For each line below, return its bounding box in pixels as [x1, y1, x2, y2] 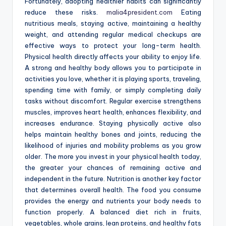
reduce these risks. [25, 8, 106, 17]
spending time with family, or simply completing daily [25, 86, 201, 94]
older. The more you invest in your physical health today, [25, 152, 201, 161]
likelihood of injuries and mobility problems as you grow [25, 141, 201, 150]
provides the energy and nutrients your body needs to [25, 197, 201, 205]
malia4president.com [106, 8, 173, 17]
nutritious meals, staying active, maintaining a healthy [25, 19, 201, 28]
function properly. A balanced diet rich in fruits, [25, 208, 201, 216]
